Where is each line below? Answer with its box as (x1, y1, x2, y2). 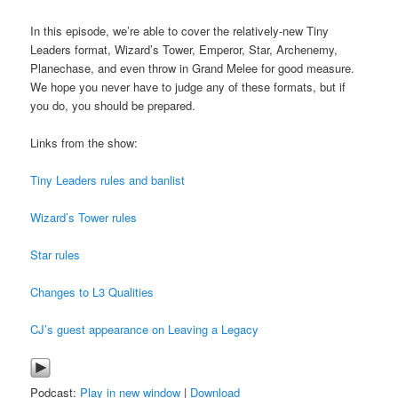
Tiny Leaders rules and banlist (30, 171, 186, 188)
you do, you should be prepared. (30, 96, 196, 114)
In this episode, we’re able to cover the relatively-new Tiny (30, 21, 330, 39)
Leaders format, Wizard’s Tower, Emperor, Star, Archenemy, (30, 40, 338, 58)
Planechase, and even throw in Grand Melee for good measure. (30, 59, 355, 76)
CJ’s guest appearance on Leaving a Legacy (30, 321, 259, 338)
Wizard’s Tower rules (30, 208, 138, 226)
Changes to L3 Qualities (30, 283, 155, 301)
